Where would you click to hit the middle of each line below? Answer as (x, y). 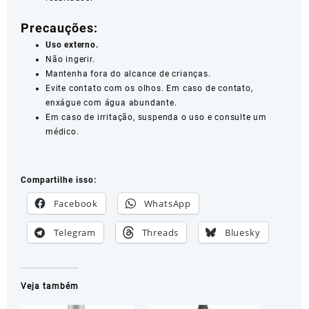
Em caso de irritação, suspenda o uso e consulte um (156, 118)
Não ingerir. (70, 60)
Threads (160, 233)
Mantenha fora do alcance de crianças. (128, 74)
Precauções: (59, 28)
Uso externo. (72, 45)
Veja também (50, 287)
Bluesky (242, 233)
